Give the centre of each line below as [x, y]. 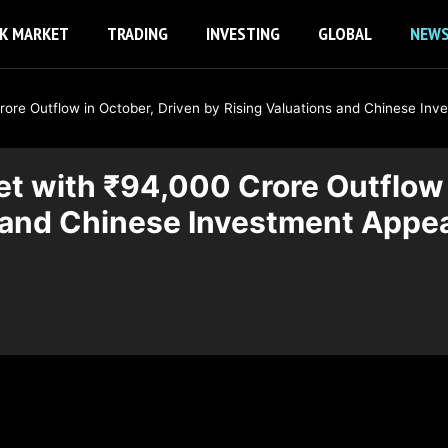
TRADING [137, 33]
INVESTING [243, 33]
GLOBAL [345, 33]
